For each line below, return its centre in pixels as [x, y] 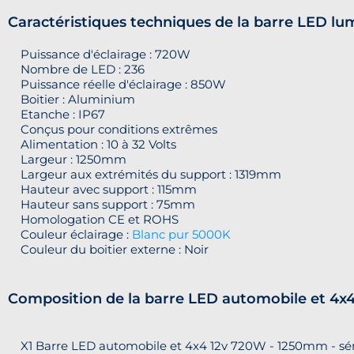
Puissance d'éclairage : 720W [99, 54]
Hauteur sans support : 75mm [102, 204]
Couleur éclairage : [70, 234]
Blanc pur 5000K [181, 234]
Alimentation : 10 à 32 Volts [92, 144]
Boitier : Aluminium [72, 99]
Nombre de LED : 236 [76, 69]
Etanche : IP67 [56, 114]
